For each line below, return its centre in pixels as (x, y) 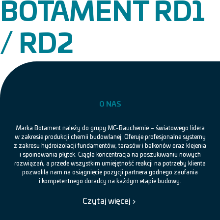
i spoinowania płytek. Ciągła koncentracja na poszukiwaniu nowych (110, 155)
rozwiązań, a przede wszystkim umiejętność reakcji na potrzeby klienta (110, 164)
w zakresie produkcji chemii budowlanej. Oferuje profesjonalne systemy (110, 137)
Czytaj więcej (106, 201)
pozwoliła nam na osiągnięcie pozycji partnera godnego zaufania (110, 172)
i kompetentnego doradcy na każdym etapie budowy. (110, 181)
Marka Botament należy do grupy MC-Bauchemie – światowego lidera (110, 128)
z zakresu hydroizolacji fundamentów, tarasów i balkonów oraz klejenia (110, 146)
